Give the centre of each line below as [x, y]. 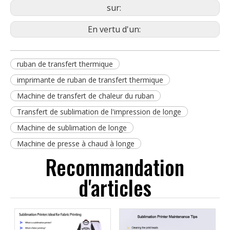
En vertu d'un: [115, 29]
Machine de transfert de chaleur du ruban [85, 95]
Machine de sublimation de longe [72, 127]
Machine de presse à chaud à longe [76, 143]
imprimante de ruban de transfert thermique [90, 80]
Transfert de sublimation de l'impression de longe [99, 111]
